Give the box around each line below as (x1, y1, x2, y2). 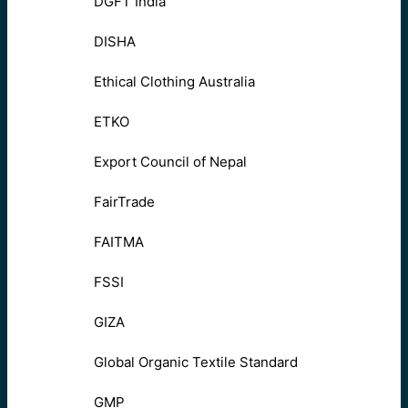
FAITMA (94, 233, 144, 251)
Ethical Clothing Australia (94, 73, 255, 91)
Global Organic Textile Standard (94, 353, 298, 372)
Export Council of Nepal (94, 153, 247, 171)
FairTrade (94, 193, 155, 211)
